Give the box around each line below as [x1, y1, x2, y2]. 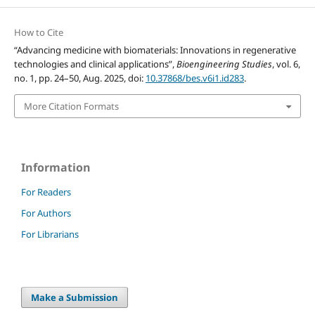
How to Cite [13, 25, 63, 39]
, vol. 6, [271, 57, 300, 70]
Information [21, 160, 91, 176]
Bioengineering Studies [176, 57, 272, 70]
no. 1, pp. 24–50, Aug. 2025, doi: [13, 71, 146, 84]
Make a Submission [31, 291, 119, 304]
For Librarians [21, 228, 79, 241]
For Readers [21, 186, 71, 199]
